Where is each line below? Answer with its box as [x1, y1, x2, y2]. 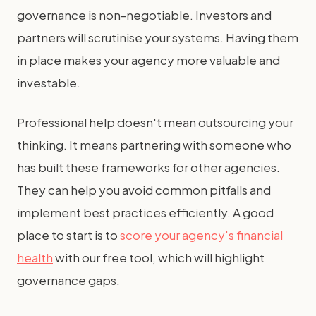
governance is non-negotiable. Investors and [17, 7, 272, 23]
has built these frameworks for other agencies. [17, 159, 280, 175]
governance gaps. [17, 272, 120, 288]
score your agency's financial [120, 227, 283, 243]
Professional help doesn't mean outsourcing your [17, 114, 293, 130]
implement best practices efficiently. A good [17, 205, 274, 220]
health [17, 250, 53, 265]
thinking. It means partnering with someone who [17, 137, 291, 152]
